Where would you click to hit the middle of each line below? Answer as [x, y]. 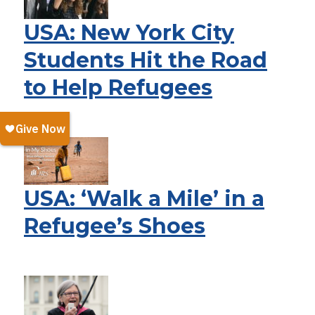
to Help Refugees [118, 88]
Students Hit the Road [146, 60]
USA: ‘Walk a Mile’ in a [144, 199]
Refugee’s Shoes [115, 226]
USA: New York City [129, 33]
